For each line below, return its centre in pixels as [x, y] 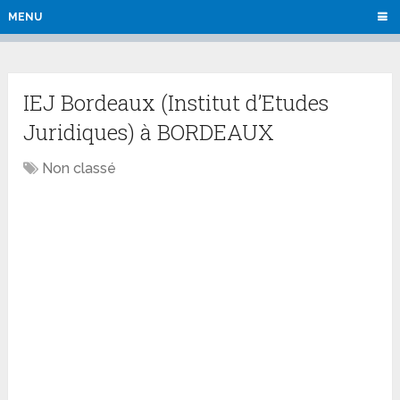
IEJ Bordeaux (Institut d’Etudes [176, 103]
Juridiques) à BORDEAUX [149, 133]
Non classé [79, 169]
